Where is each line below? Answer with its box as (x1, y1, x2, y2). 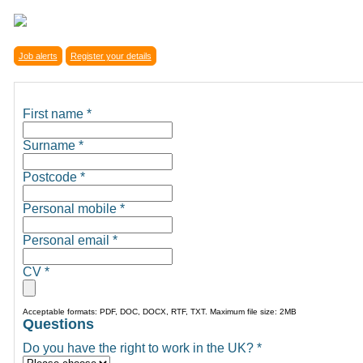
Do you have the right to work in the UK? (22, 340, 257, 355)
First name (22, 106, 87, 121)
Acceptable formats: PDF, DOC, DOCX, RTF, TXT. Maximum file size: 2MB (22, 306, 297, 316)
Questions (22, 315, 94, 332)
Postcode (22, 169, 80, 184)
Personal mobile (22, 201, 120, 216)
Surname (22, 138, 79, 152)
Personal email (22, 233, 113, 247)
